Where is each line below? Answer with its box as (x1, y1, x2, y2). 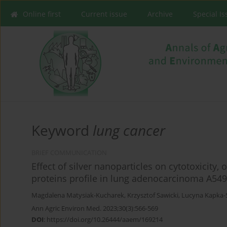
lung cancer (93, 121, 165, 140)
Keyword (31, 121, 93, 140)
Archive (147, 9, 173, 19)
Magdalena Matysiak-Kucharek (31, 191, 124, 200)
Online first (23, 9, 61, 19)
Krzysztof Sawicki (127, 191, 178, 200)
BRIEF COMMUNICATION (31, 148, 107, 158)
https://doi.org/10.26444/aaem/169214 (47, 215, 163, 224)
